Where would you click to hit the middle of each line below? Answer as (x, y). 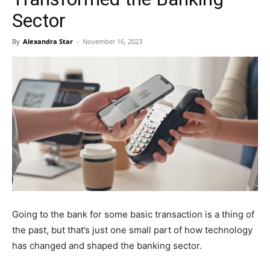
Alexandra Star (48, 41)
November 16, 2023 (112, 41)
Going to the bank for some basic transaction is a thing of (133, 215)
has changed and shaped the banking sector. (107, 246)
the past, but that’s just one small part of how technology (132, 230)
